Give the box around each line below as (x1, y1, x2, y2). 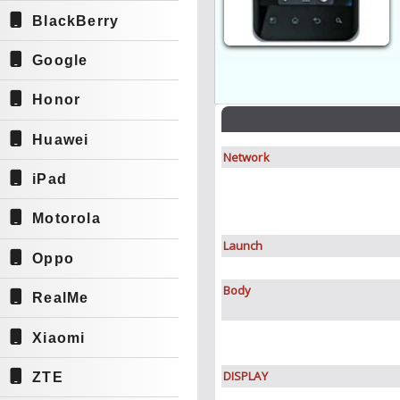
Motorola (32, 211, 101, 227)
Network (222, 149, 270, 165)
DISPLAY (222, 368, 268, 384)
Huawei (32, 131, 89, 147)
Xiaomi (32, 329, 86, 346)
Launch (222, 237, 263, 254)
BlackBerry (32, 12, 120, 29)
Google (32, 52, 88, 68)
